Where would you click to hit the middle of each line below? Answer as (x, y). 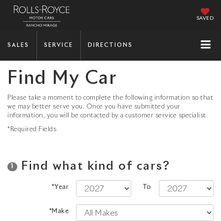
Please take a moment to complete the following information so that (110, 98)
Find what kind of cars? (94, 166)
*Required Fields (32, 129)
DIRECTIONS (110, 45)
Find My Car (62, 79)
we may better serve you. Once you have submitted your (94, 107)
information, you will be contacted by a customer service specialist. (108, 116)
